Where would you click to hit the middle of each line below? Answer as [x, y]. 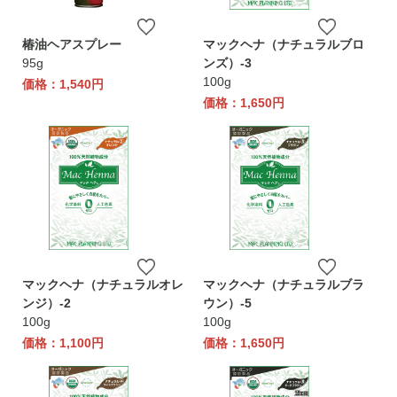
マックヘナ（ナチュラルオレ [103, 284]
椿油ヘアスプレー [72, 44]
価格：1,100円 [63, 343]
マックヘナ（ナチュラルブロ [284, 44]
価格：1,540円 [63, 84]
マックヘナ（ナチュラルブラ [284, 284]
